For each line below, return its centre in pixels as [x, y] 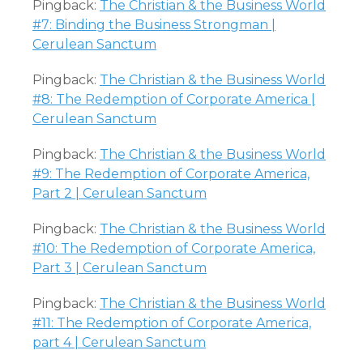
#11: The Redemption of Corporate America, [172, 323]
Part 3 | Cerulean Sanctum [120, 268]
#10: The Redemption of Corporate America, [174, 248]
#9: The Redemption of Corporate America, [171, 174]
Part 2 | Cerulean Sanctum [120, 193]
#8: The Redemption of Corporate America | [174, 99]
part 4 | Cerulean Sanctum [119, 342]
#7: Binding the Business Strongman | [154, 25]
